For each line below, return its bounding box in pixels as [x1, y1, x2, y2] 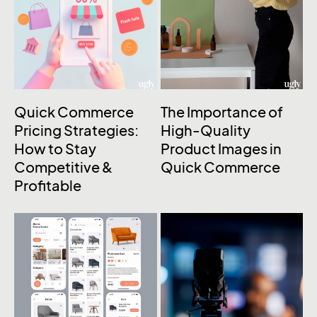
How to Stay [14, 141, 96, 158]
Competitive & [14, 159, 113, 177]
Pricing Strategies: [14, 122, 139, 140]
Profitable [14, 178, 81, 195]
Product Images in [160, 141, 282, 158]
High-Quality [160, 122, 250, 140]
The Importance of [160, 104, 283, 122]
